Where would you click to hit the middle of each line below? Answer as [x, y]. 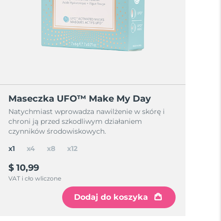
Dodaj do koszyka [111, 197]
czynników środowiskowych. [57, 131]
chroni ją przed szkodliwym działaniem [75, 121]
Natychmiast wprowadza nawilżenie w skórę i [87, 111]
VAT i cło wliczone [35, 178]
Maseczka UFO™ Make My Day [80, 99]
